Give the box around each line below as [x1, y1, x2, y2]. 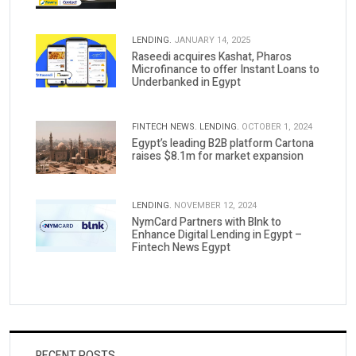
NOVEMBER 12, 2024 [173, 198, 257, 212]
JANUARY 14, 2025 [173, 33, 250, 47]
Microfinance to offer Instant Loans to [131, 60, 319, 78]
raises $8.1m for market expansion [131, 147, 304, 164]
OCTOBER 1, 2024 [241, 119, 312, 133]
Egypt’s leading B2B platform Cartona [131, 134, 314, 152]
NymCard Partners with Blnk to [131, 213, 281, 230]
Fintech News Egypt [131, 238, 230, 256]
